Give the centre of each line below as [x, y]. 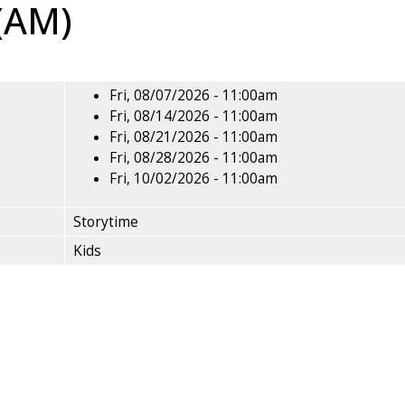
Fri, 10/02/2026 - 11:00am [193, 179]
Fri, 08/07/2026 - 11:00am [193, 95]
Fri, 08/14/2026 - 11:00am [193, 116]
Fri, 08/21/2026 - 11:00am [193, 137]
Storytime [106, 222]
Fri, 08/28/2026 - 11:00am [193, 158]
